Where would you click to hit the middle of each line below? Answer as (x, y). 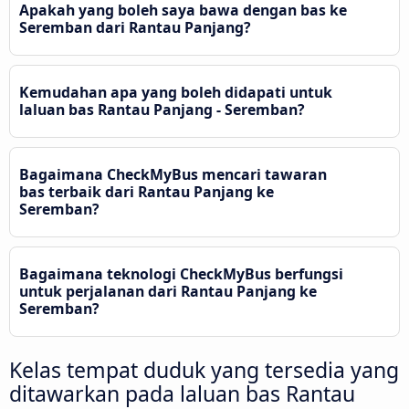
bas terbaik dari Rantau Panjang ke (147, 192)
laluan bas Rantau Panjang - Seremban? (162, 110)
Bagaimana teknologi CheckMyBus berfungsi (181, 274)
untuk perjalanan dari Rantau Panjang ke (168, 292)
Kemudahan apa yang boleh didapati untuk (176, 93)
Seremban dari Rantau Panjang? (135, 28)
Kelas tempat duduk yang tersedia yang (204, 370)
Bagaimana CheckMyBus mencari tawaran (173, 175)
